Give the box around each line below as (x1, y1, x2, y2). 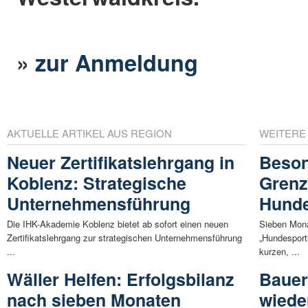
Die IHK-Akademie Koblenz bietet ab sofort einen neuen (7, 217, 228, 231)
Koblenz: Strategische (7, 170, 186, 196)
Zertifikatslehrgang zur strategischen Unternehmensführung (7, 231, 242, 245)
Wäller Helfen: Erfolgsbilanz (7, 267, 234, 292)
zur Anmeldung (35, 46, 199, 79)
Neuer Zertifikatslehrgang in (7, 150, 234, 175)
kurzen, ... (259, 245, 300, 258)
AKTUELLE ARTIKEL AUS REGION (7, 126, 172, 141)
